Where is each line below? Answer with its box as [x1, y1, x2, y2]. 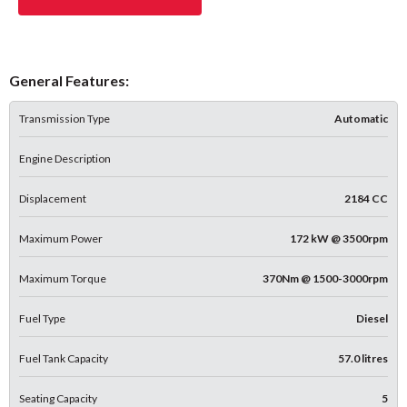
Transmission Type [19, 111, 110, 125]
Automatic [334, 111, 388, 125]
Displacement [19, 191, 86, 205]
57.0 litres [338, 351, 388, 365]
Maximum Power [19, 231, 103, 245]
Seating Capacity [19, 391, 97, 405]
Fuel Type [19, 311, 65, 325]
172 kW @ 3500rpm [290, 231, 388, 245]
